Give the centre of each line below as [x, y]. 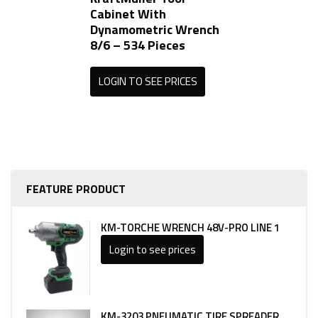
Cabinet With [128, 14]
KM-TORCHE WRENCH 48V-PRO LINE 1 [191, 227]
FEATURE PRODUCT [76, 188]
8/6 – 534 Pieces [138, 45]
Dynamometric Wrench [155, 29]
